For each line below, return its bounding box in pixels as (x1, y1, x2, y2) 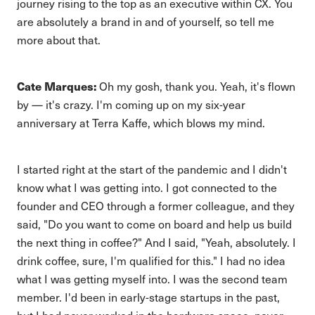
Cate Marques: (17, 78, 96, 94)
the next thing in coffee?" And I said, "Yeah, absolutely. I (17, 235, 296, 250)
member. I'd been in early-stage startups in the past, (17, 290, 280, 304)
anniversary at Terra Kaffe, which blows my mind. (17, 115, 265, 130)
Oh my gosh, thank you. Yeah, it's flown (96, 79, 295, 94)
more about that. (17, 32, 101, 47)
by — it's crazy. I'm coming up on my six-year (17, 97, 245, 112)
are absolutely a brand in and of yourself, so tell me (17, 14, 274, 29)
